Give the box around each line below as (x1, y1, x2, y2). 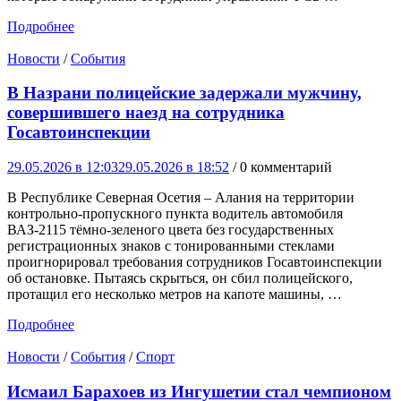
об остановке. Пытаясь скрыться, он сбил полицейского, (7, 270, 353, 286)
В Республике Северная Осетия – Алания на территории (7, 190, 354, 206)
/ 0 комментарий (233, 159, 332, 175)
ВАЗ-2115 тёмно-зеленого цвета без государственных (7, 222, 334, 238)
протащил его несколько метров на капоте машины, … (7, 286, 342, 303)
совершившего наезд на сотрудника (7, 103, 285, 123)
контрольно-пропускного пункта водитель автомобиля (7, 206, 343, 222)
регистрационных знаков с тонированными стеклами (7, 238, 335, 254)
